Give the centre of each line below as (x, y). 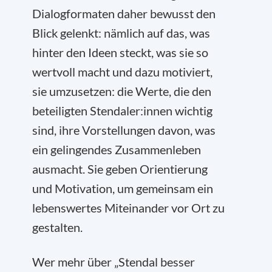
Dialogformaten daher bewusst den (124, 14)
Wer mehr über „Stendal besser (114, 262)
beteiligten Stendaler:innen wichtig (122, 111)
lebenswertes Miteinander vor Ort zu (128, 208)
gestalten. (57, 227)
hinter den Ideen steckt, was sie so (120, 53)
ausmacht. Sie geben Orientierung (120, 169)
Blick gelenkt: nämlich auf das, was (121, 33)
